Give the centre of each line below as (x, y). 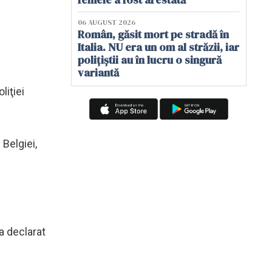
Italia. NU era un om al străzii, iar (158, 47)
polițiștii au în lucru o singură (150, 60)
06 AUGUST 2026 (107, 22)
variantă (98, 73)
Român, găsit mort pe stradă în (153, 34)
